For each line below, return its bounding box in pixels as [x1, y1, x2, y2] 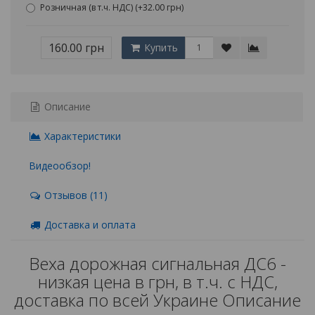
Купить [141, 40, 178, 54]
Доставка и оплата [41, 217, 136, 231]
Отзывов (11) [41, 188, 108, 202]
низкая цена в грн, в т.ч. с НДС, [37, 269, 278, 293]
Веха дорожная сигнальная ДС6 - [29, 251, 286, 275]
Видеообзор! [29, 158, 91, 172]
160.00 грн [49, 39, 104, 56]
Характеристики [41, 129, 121, 143]
